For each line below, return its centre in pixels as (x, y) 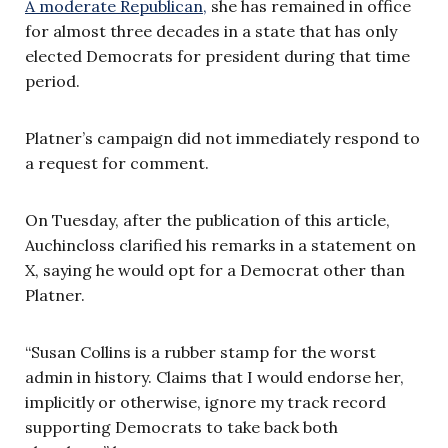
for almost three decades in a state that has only (211, 30)
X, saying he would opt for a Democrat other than (215, 269)
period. (52, 80)
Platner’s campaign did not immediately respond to (222, 137)
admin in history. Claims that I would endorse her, (214, 376)
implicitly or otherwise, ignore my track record (205, 401)
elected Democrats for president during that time (217, 55)
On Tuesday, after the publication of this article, (207, 219)
